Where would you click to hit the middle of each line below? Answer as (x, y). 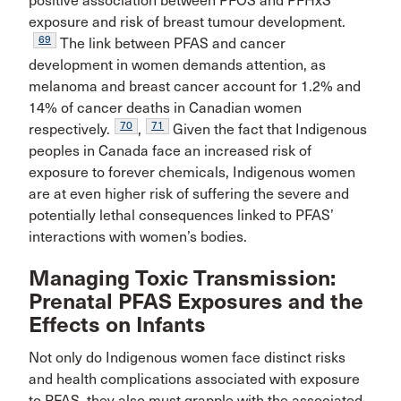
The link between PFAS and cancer (171, 44)
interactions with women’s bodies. (138, 237)
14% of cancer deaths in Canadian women (165, 108)
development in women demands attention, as (177, 65)
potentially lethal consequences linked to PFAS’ (181, 216)
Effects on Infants (117, 324)
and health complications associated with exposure (194, 379)
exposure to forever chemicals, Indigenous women (192, 173)
